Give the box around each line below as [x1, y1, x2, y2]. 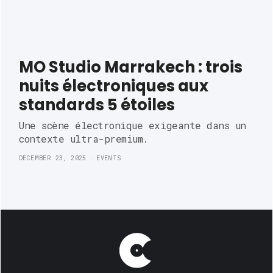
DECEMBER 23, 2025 [19, 154, 87, 163]
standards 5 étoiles [19, 94, 175, 116]
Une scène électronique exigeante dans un [19, 119, 246, 132]
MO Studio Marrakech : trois [19, 56, 243, 79]
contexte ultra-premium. [19, 132, 149, 146]
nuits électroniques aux [19, 75, 208, 97]
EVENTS [96, 154, 121, 163]
